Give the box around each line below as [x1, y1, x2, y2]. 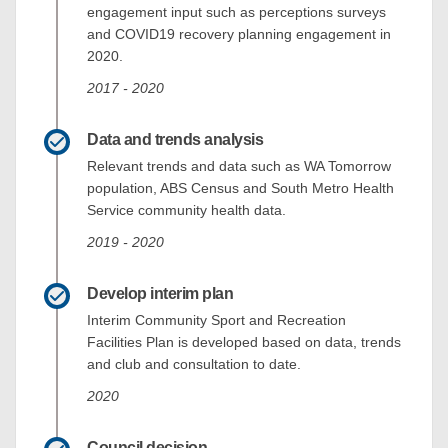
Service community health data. [87, 202, 290, 219]
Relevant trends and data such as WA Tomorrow [87, 158, 391, 175]
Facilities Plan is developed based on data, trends [87, 334, 401, 351]
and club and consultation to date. [87, 356, 309, 373]
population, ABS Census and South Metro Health [87, 180, 394, 197]
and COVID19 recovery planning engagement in [87, 26, 391, 43]
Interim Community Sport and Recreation [87, 312, 346, 329]
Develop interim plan [87, 285, 234, 303]
